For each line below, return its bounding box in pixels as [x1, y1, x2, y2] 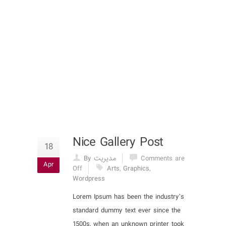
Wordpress [73, 173, 105, 185]
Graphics [123, 163, 149, 175]
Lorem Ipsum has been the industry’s [73, 191, 184, 203]
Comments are [141, 153, 185, 164]
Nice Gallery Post [73, 132, 163, 153]
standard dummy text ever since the [73, 205, 181, 216]
